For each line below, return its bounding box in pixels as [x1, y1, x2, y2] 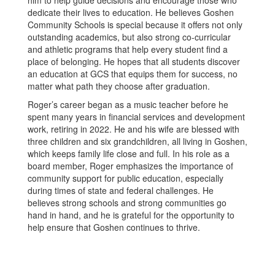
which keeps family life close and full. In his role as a [28, 147, 230, 160]
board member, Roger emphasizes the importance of [28, 160, 233, 172]
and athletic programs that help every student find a [28, 43, 228, 56]
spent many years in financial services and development [28, 110, 245, 123]
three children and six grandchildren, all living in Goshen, [28, 135, 247, 148]
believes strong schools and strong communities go [28, 196, 227, 209]
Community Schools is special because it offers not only [28, 18, 242, 31]
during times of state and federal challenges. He [28, 184, 214, 197]
